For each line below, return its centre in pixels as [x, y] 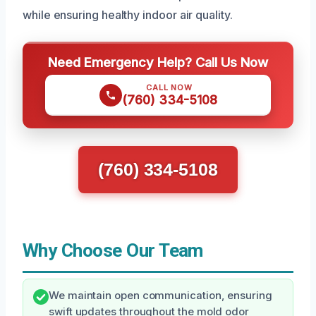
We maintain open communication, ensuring [160, 296]
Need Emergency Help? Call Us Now [158, 62]
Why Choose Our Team [113, 250]
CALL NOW [169, 87]
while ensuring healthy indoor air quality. [128, 15]
